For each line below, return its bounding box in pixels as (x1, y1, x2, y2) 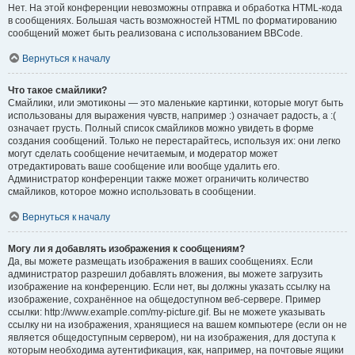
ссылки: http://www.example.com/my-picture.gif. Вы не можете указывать (8, 307, 325, 318)
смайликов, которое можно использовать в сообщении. (8, 186, 256, 197)
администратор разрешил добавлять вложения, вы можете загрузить (8, 269, 323, 280)
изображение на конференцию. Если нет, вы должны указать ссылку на (8, 281, 330, 292)
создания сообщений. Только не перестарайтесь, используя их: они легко (8, 136, 341, 147)
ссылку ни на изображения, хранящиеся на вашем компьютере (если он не (8, 319, 347, 330)
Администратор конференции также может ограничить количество (8, 174, 309, 185)
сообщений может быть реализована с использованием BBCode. (8, 28, 303, 39)
